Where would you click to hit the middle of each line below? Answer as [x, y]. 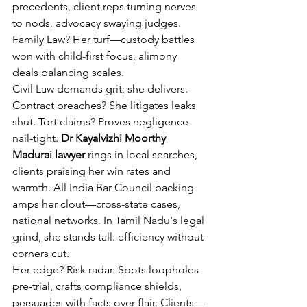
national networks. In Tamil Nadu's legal [110, 220]
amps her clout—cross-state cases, [98, 204]
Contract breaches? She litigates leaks [106, 105]
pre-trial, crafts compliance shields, [98, 286]
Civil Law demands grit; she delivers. [101, 89]
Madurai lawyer [49, 155]
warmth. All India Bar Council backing [105, 187]
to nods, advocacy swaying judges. [98, 23]
